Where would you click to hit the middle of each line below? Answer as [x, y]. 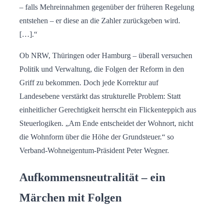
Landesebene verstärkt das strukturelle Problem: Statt [100, 96]
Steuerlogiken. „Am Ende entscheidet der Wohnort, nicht [106, 124]
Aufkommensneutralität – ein [92, 178]
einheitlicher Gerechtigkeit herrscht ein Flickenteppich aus [108, 110]
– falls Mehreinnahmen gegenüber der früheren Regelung [107, 7]
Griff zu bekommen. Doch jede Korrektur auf [89, 83]
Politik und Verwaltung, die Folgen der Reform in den [102, 69]
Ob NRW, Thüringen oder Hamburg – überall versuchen [106, 56]
